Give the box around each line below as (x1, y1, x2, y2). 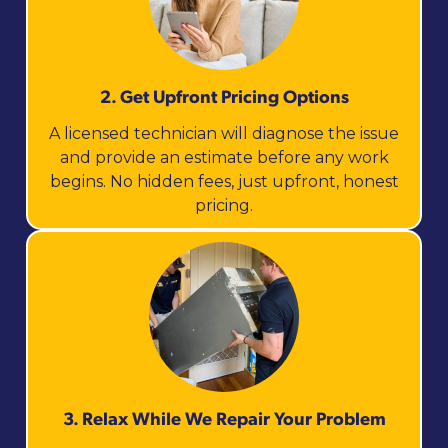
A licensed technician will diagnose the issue (49, 123, 399, 143)
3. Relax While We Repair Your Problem (62, 405, 386, 429)
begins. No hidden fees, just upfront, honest (49, 171, 399, 191)
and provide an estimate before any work (59, 147, 389, 167)
